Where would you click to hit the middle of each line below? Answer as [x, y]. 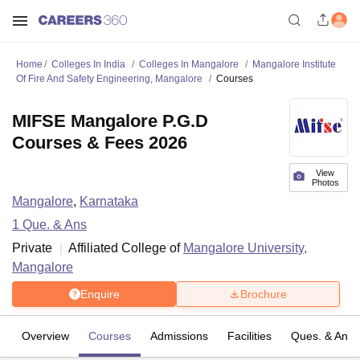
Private [32, 248]
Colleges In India [88, 64]
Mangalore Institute [294, 64]
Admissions [179, 336]
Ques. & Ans [322, 336]
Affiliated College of [126, 248]
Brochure [264, 294]
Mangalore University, [245, 248]
